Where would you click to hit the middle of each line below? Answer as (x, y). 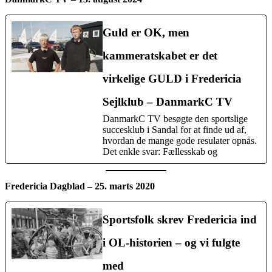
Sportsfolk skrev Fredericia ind (180, 219)
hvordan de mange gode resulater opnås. (180, 140)
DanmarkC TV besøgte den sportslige (175, 118)
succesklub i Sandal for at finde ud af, (175, 129)
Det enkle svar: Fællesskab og (160, 151)
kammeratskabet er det (160, 55)
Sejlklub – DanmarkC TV (168, 101)
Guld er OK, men (146, 32)
